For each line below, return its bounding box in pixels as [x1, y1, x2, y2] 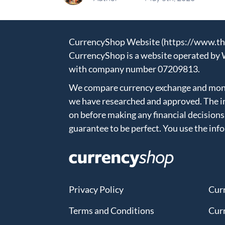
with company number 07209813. [69, 63, 200, 74]
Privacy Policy [69, 184, 124, 195]
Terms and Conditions [69, 205, 154, 216]
